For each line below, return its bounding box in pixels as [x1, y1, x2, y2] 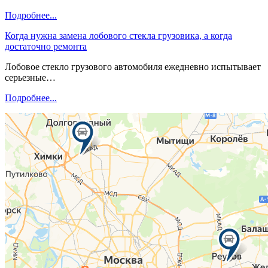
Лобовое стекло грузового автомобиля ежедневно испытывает [5, 61, 261, 72]
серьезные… [5, 72, 56, 83]
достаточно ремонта [5, 41, 87, 51]
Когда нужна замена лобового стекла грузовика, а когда [5, 30, 232, 41]
